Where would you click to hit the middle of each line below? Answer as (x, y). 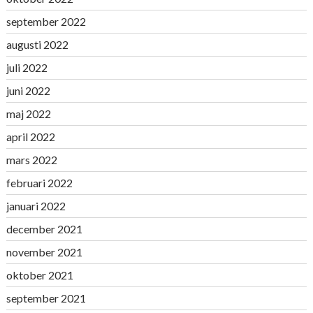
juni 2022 (28, 90)
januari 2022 (36, 206)
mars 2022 (31, 160)
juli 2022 (27, 67)
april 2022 (30, 137)
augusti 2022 (37, 44)
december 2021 (44, 229)
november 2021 (44, 252)
